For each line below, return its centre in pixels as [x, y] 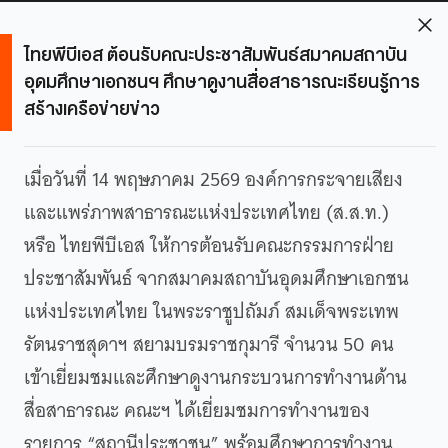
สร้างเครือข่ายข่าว [92, 108]
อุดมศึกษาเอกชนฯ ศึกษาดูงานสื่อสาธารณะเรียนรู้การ [222, 81]
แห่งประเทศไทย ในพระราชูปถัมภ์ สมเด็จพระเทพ [211, 311]
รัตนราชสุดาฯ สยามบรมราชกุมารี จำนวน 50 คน [209, 344]
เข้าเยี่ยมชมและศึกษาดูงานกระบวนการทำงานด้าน [215, 377]
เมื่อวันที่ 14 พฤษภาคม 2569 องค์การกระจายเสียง [213, 179]
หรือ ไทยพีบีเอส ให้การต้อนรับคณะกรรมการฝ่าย [209, 245]
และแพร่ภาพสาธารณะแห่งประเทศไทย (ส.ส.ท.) [206, 212]
